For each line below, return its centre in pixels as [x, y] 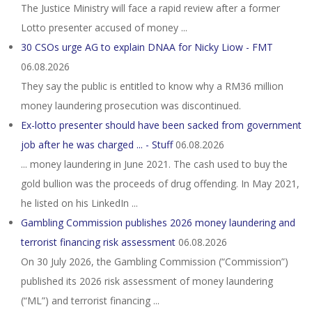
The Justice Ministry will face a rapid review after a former [150, 8]
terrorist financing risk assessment [98, 242]
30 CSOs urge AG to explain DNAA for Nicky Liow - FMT [147, 47]
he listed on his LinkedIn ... [79, 203]
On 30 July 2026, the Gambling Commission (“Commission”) [155, 262]
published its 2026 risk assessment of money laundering [147, 281]
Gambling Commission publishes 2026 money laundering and [158, 223]
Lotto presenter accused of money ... [104, 28]
